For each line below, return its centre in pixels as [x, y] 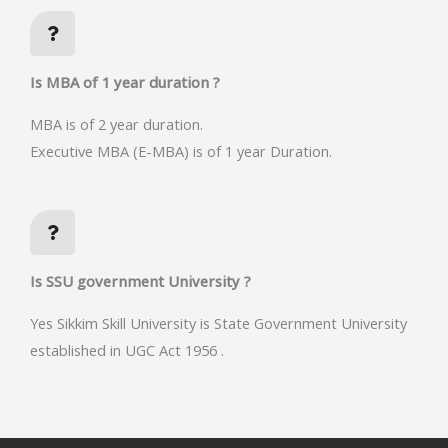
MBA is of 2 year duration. [116, 124]
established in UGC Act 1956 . [127, 349]
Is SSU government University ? [140, 280]
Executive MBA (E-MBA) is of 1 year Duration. [181, 151]
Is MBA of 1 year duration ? [125, 82]
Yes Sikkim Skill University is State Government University [218, 322]
